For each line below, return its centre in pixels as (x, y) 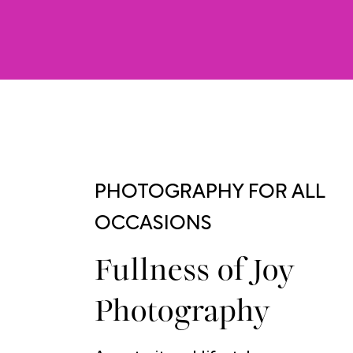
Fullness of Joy (208, 272)
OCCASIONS (153, 224)
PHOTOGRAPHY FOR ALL (209, 192)
